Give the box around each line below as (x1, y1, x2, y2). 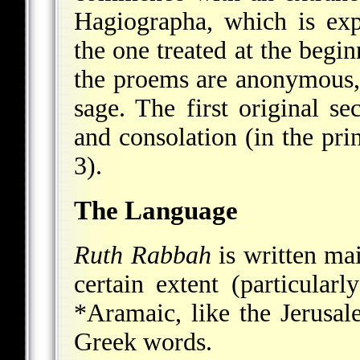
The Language (74, 195, 238, 226)
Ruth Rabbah (74, 241, 211, 270)
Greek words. (74, 328, 212, 357)
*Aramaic (74, 299, 175, 328)
